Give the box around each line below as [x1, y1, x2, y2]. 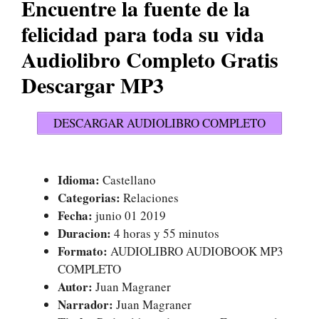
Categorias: [58, 188, 123, 206]
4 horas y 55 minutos [111, 224, 219, 241]
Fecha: [58, 206, 93, 224]
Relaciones [123, 189, 179, 206]
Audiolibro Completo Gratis [21, 43, 278, 75]
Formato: [58, 241, 108, 260]
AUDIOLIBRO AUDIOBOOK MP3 [108, 242, 283, 259]
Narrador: [58, 295, 116, 313]
